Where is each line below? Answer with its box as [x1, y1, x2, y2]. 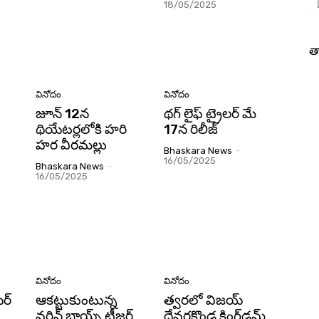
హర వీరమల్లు [36, 136, 107, 153]
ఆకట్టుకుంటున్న [36, 292, 117, 309]
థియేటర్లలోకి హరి [36, 120, 127, 137]
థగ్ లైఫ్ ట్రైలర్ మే [164, 105, 256, 122]
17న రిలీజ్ [164, 120, 218, 137]
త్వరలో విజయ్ [164, 292, 243, 309]
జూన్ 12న [36, 105, 89, 122]
